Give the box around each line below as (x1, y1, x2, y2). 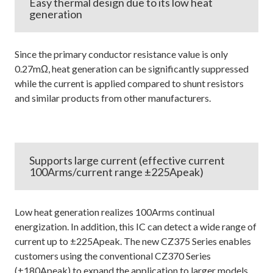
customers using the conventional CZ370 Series (15, 249, 211, 261)
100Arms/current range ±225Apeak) (29, 165, 204, 179)
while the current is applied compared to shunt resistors (15, 77, 244, 89)
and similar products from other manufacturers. (15, 91, 211, 104)
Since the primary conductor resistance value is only (15, 48, 228, 60)
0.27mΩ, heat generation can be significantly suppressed (15, 62, 249, 74)
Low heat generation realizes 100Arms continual (15, 205, 214, 218)
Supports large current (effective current (29, 153, 225, 167)
